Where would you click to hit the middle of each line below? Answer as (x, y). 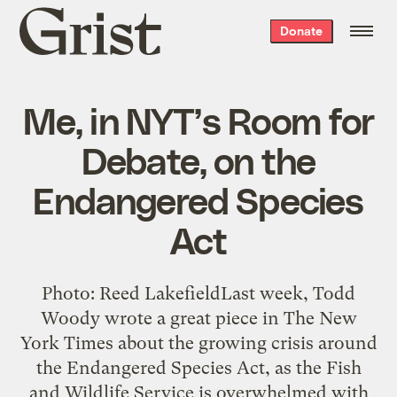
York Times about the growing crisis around (198, 343)
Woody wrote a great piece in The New (198, 318)
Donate (301, 31)
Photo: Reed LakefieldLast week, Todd (198, 293)
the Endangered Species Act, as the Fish (198, 367)
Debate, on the (198, 159)
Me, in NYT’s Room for (198, 119)
